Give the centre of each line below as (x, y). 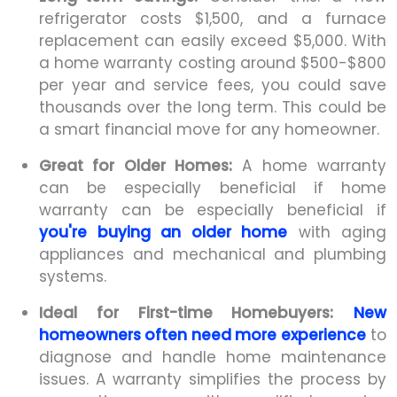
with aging (337, 232)
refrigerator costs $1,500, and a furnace (213, 18)
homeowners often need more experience (202, 335)
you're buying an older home (163, 232)
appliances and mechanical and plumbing (213, 254)
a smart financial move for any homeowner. (209, 129)
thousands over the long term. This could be (213, 107)
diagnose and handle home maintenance (213, 357)
